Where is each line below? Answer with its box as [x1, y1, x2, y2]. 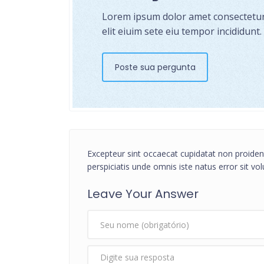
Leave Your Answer [87, 186, 199, 203]
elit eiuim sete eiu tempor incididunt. [102, 25, 262, 38]
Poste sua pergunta [114, 61, 196, 74]
